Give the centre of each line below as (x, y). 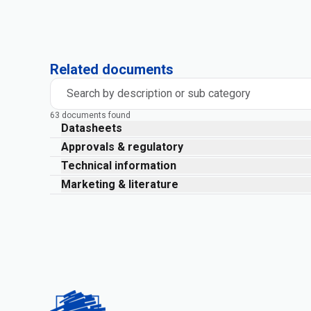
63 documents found (90, 115)
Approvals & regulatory (122, 147)
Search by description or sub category (159, 93)
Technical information (119, 166)
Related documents (112, 69)
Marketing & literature (120, 184)
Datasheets (92, 128)
